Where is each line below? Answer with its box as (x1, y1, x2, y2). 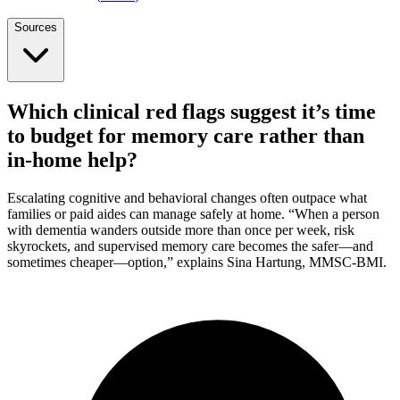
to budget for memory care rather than (7, 124, 364, 148)
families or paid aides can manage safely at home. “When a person (7, 206, 379, 222)
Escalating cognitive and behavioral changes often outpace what (7, 190, 367, 206)
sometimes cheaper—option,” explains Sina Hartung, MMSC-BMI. (7, 254, 387, 271)
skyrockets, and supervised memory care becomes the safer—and (7, 238, 373, 254)
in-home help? (7, 148, 137, 172)
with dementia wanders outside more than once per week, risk (7, 222, 354, 238)
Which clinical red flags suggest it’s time (7, 100, 376, 124)
